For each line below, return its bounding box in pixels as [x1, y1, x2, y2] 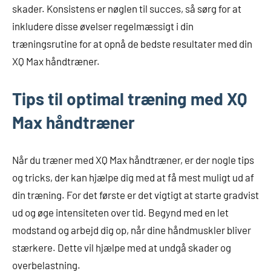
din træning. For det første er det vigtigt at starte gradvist [12, 188, 259, 201]
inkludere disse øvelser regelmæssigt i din [12, 19, 194, 32]
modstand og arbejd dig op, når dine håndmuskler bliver [12, 223, 251, 236]
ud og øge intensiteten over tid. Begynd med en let [12, 206, 229, 218]
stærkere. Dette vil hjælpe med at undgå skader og [12, 241, 231, 253]
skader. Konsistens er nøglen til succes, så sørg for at [12, 2, 241, 15]
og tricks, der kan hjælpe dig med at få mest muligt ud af [12, 171, 254, 183]
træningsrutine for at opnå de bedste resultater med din [12, 37, 252, 50]
